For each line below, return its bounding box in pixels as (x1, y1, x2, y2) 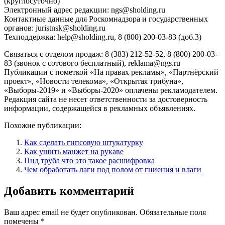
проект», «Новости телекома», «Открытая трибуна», (4, 76, 183, 85)
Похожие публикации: (4, 121, 81, 130)
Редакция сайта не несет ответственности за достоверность (4, 94, 207, 103)
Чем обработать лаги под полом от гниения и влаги (24, 165, 201, 174)
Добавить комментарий (4, 184, 134, 197)
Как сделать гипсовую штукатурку (24, 138, 143, 147)
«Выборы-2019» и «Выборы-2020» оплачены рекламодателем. (4, 85, 217, 94)
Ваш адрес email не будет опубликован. (4, 207, 138, 216)
